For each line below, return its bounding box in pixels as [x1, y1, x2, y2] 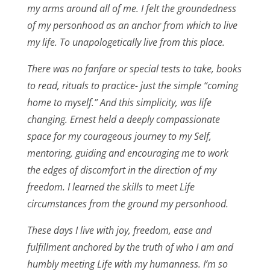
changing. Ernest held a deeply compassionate [27, 113, 220, 127]
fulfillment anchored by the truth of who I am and [27, 240, 233, 254]
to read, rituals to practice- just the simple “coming [27, 79, 238, 93]
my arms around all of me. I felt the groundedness [27, 2, 236, 16]
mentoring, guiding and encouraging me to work [27, 146, 228, 160]
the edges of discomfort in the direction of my [27, 163, 216, 177]
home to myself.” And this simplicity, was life [27, 96, 212, 110]
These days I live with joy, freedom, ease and [27, 224, 212, 237]
